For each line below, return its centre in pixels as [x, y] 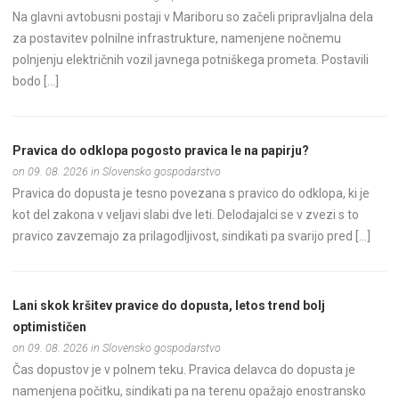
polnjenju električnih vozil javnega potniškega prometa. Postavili [191, 60]
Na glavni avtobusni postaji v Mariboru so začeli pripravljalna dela [193, 17]
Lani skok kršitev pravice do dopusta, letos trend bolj [169, 305]
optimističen [50, 326]
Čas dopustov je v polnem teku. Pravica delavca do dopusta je [184, 369]
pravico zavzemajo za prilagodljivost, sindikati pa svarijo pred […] [192, 236]
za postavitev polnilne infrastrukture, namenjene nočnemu [177, 39]
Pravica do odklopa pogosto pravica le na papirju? [161, 150]
